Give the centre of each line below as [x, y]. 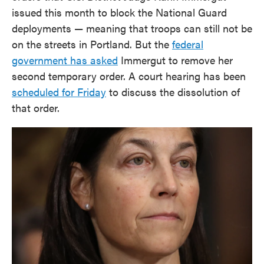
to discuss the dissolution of [173, 92]
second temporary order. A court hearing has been [129, 76]
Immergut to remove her [175, 60]
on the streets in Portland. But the [92, 44]
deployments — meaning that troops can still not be [132, 28]
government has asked [65, 60]
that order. [36, 108]
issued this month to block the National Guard [119, 12]
